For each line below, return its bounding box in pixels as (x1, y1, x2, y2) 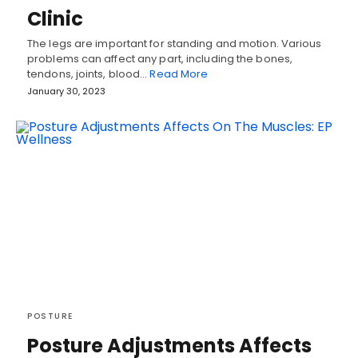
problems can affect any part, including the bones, (27, 51, 293, 67)
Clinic (27, 6, 83, 33)
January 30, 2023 (27, 85, 105, 98)
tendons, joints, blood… (27, 66, 150, 82)
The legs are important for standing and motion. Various (27, 36, 322, 52)
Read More (149, 66, 209, 82)
